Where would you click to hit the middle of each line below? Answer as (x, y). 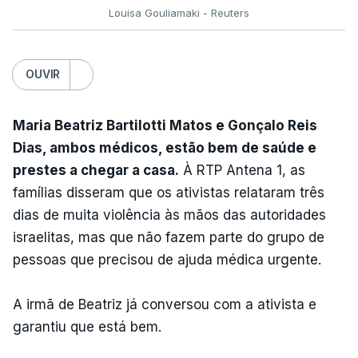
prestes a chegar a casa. (96, 170)
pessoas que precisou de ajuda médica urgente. (167, 259)
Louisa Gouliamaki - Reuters (179, 12)
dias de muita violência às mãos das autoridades (169, 215)
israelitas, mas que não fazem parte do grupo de (169, 237)
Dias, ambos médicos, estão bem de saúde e (165, 147)
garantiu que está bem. (87, 326)
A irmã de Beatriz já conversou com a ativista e (165, 304)
